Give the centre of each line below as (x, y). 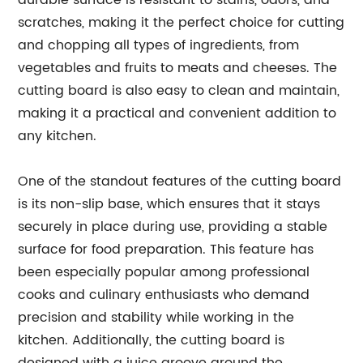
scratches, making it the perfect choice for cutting (181, 23)
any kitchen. (58, 136)
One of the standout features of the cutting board (180, 181)
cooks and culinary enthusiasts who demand (164, 295)
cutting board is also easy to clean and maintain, (179, 91)
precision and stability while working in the (156, 318)
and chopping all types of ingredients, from (159, 45)
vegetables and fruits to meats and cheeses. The (178, 68)
